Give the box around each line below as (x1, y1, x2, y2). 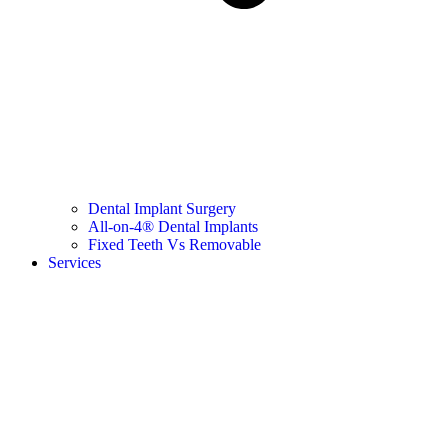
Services (48, 253, 101, 271)
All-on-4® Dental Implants (88, 217, 258, 235)
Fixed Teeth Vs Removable (88, 235, 261, 253)
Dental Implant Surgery (88, 199, 236, 217)
